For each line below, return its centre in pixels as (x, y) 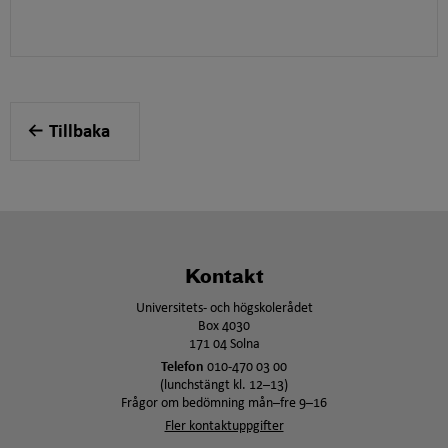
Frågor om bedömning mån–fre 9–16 (224, 404)
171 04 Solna (224, 345)
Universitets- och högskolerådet (224, 309)
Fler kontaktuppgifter (224, 427)
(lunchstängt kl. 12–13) (224, 386)
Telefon (182, 368)
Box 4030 (224, 327)
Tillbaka (79, 133)
